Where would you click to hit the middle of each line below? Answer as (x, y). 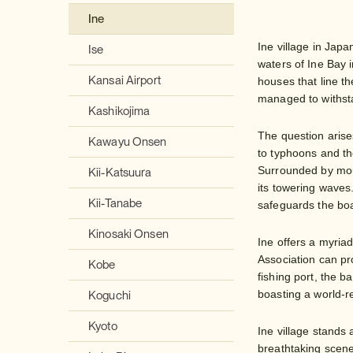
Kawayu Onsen (128, 142)
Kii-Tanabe (115, 203)
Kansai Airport (124, 80)
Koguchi (110, 295)
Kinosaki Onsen (128, 234)
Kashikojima (119, 111)
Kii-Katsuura (120, 173)
